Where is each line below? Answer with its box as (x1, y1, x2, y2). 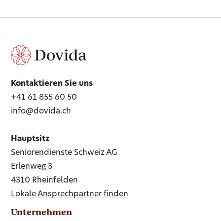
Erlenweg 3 (11, 163, 53, 171)
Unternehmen (11, 206, 73, 218)
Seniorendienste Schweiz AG (11, 149, 118, 157)
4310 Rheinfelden (11, 177, 78, 185)
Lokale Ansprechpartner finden (11, 190, 129, 199)
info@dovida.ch (11, 108, 72, 116)
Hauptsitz (11, 135, 50, 144)
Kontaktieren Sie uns (11, 80, 93, 88)
